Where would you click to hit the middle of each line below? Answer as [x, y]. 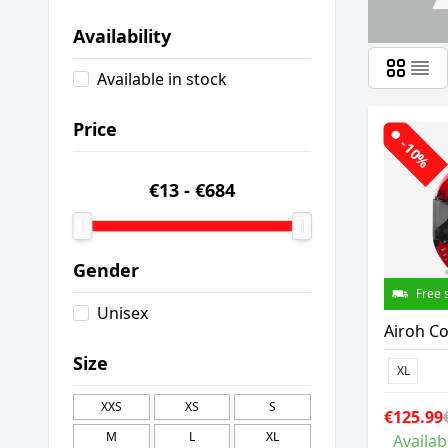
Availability [122, 36]
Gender [106, 270]
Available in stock [162, 79]
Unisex [122, 313]
